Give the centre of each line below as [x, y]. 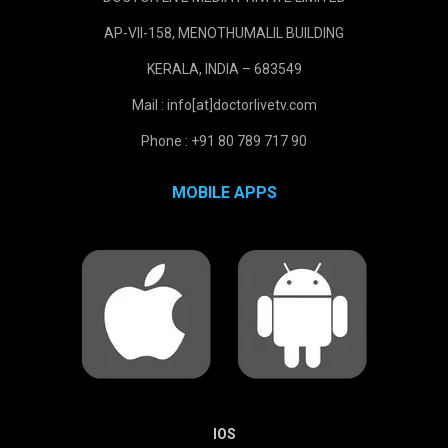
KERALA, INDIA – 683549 [224, 69]
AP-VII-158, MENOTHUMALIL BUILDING [224, 33]
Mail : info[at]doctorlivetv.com [224, 105]
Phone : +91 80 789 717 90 [224, 141]
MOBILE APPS [224, 193]
